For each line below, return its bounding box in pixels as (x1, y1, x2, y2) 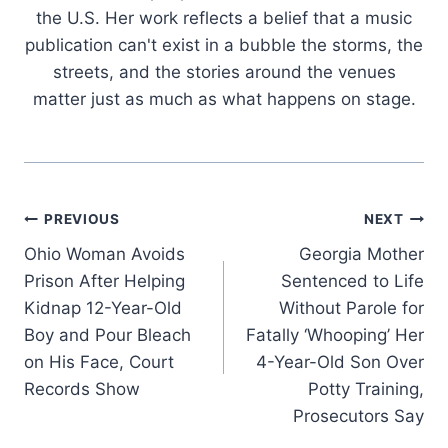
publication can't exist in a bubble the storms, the (25, 34, 423, 55)
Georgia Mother (299, 243, 424, 264)
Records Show (24, 378, 140, 399)
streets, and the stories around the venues (52, 61, 396, 82)
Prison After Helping (24, 270, 185, 291)
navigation (23, 250, 166, 285)
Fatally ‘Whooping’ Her (246, 324, 424, 345)
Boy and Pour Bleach (24, 324, 191, 345)
